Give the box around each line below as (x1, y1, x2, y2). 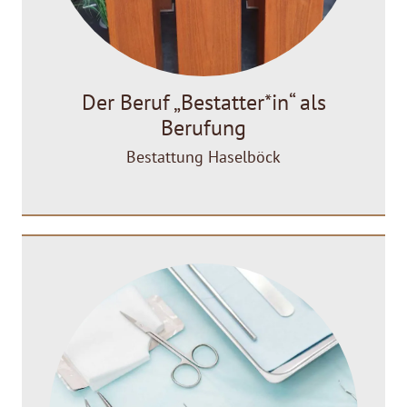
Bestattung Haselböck (126, 146, 281, 168)
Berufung (161, 114, 246, 143)
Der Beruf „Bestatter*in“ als (81, 88, 326, 117)
